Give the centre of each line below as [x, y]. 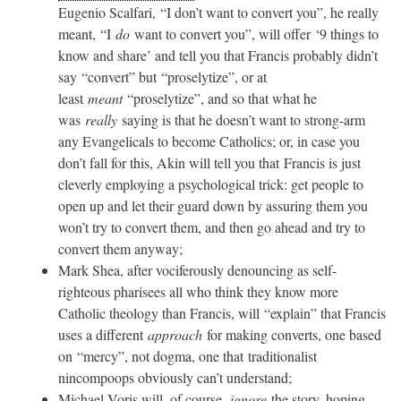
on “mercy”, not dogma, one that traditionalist [188, 355]
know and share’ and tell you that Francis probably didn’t [218, 55]
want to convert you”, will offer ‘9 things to [254, 33]
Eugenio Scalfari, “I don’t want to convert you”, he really [218, 12]
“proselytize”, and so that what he [220, 98]
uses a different [103, 334]
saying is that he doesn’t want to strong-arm [241, 119]
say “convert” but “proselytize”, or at [162, 76]
